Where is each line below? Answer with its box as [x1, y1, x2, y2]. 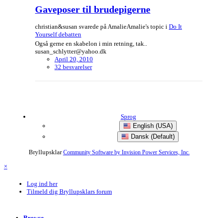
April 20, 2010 [54, 55, 93, 63]
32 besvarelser [54, 63, 92, 71]
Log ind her [27, 180, 57, 188]
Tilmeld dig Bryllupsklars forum [27, 188, 112, 196]
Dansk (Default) [129, 133, 175, 141]
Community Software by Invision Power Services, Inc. [63, 149, 190, 156]
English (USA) [131, 122, 173, 130]
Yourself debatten [35, 31, 81, 38]
